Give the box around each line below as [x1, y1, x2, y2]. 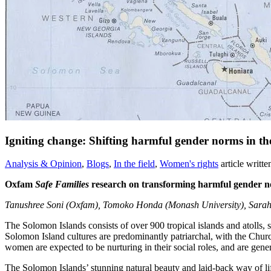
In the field [114, 158, 155, 169]
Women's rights [160, 158, 218, 169]
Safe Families [35, 179, 89, 190]
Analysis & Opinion [5, 158, 82, 169]
